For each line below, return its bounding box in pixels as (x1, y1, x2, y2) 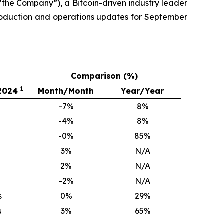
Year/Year (121, 85, 164, 96)
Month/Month (38, 85, 94, 96)
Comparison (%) (70, 70, 138, 81)
